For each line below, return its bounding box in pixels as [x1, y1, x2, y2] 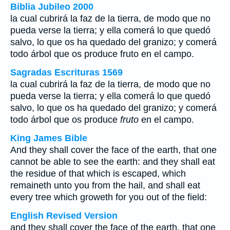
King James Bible [10, 133, 87, 143]
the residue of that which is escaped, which [10, 168, 186, 179]
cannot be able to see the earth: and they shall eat [10, 157, 215, 167]
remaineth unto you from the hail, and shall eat [10, 180, 200, 190]
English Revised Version [10, 210, 118, 221]
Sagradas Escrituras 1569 [10, 67, 123, 78]
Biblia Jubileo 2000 [10, 2, 93, 12]
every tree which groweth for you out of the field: [10, 192, 207, 202]
